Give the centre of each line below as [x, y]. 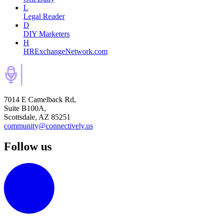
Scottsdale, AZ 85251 [37, 117]
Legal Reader [44, 16]
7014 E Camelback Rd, [40, 99]
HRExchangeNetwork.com [65, 51]
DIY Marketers [46, 34]
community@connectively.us [48, 126]
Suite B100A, [25, 108]
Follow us [28, 146]
